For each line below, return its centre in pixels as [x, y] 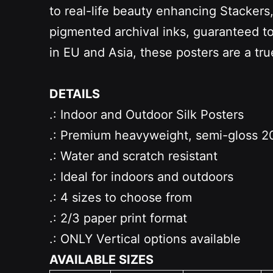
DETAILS [74, 94]
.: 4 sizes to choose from [120, 197]
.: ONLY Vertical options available [145, 239]
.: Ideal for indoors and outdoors [141, 176]
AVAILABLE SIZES [101, 259]
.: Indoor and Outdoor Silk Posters [146, 114]
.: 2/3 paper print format [118, 218]
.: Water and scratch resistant [133, 156]
